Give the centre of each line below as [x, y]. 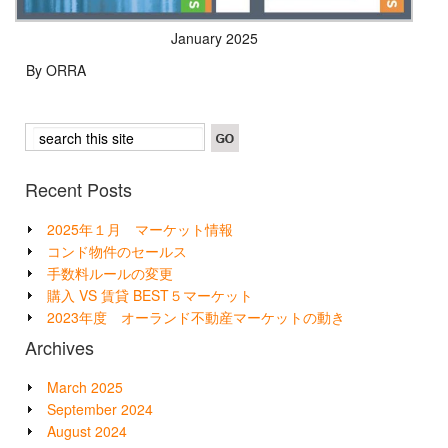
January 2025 [214, 37]
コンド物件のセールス [117, 251]
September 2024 [100, 409]
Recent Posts [78, 189]
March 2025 [85, 387]
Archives [59, 347]
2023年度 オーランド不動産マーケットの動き [196, 317]
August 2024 [87, 431]
